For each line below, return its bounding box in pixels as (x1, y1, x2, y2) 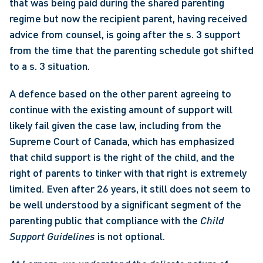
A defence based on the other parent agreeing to (9, 87, 231, 100)
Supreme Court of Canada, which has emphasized (9, 134, 234, 147)
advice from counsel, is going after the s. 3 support (9, 28, 241, 41)
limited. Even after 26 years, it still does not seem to (9, 182, 251, 195)
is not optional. (97, 230, 167, 242)
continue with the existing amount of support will (9, 103, 232, 116)
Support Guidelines (9, 230, 97, 242)
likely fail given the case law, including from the (9, 119, 221, 131)
